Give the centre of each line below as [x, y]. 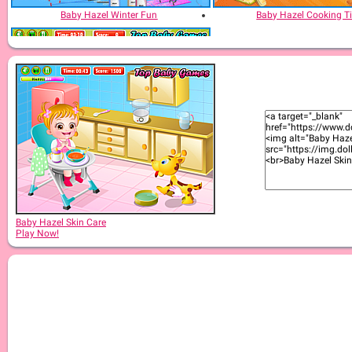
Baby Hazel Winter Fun [109, 15]
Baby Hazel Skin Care [61, 222]
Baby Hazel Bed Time [109, 185]
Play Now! [37, 233]
